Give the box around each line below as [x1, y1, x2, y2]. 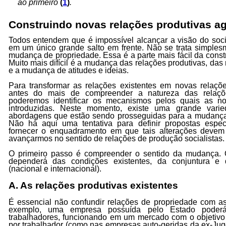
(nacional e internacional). [8, 164, 101, 173]
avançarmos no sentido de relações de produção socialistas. [8, 134, 224, 143]
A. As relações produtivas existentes [8, 180, 178, 191]
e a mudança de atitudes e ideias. [8, 66, 129, 75]
